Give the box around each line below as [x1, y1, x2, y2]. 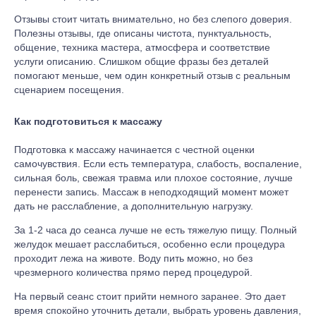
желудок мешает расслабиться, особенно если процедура [14, 238, 285, 250]
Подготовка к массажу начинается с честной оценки [14, 143, 255, 155]
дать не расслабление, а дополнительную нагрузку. [14, 200, 253, 212]
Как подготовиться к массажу [14, 115, 162, 127]
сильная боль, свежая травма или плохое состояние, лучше [14, 171, 293, 183]
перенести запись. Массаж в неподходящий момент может [14, 186, 288, 197]
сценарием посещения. [14, 84, 124, 96]
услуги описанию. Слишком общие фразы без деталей [14, 56, 269, 68]
